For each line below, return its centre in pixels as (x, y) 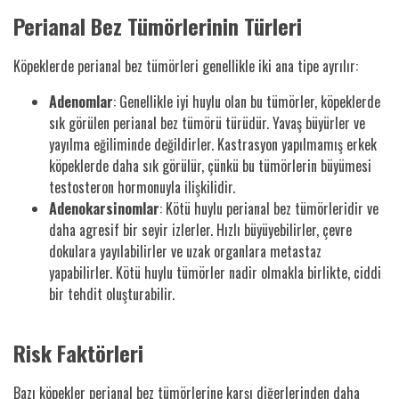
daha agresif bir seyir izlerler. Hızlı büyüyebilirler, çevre (200, 229)
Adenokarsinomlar (104, 208)
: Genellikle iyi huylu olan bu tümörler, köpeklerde (247, 101)
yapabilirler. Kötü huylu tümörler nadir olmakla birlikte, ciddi (215, 272)
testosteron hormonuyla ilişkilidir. (142, 187)
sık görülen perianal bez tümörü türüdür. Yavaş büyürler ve (207, 122)
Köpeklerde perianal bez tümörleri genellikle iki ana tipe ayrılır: (186, 65)
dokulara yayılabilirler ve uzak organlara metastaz (185, 251)
